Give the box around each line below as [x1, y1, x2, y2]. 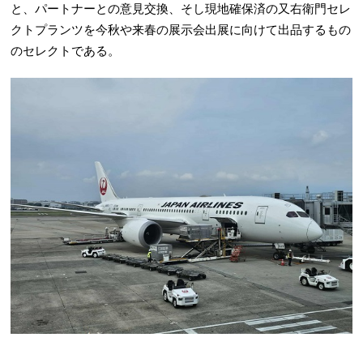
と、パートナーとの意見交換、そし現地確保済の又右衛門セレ [11, 2, 352, 16]
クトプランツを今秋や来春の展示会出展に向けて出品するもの [11, 23, 352, 37]
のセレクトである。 [11, 45, 121, 58]
